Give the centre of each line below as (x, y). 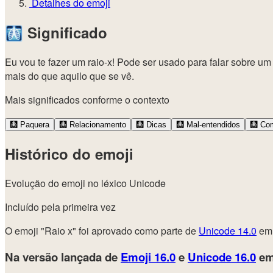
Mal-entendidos (212, 124)
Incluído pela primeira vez (60, 207)
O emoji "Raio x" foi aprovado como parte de (102, 230)
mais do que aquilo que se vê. (69, 76)
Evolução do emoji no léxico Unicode (85, 183)
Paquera (34, 124)
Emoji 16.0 (148, 257)
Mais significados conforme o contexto (87, 99)
